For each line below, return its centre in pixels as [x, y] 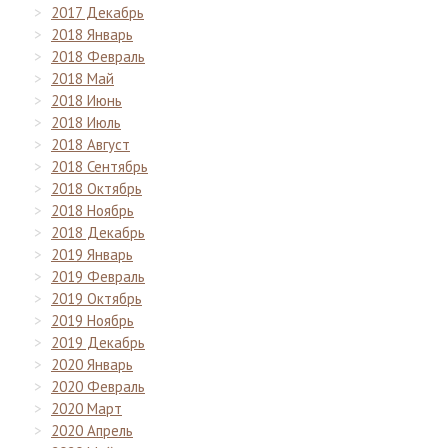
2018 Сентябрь [99, 166]
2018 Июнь [86, 100]
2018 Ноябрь [92, 210]
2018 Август [90, 144]
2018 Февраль [98, 56]
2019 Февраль [98, 276]
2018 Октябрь [96, 188]
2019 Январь [92, 254]
